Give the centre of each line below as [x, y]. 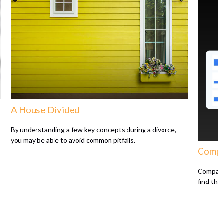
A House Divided [45, 110]
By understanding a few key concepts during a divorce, [94, 129]
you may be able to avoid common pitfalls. [73, 140]
